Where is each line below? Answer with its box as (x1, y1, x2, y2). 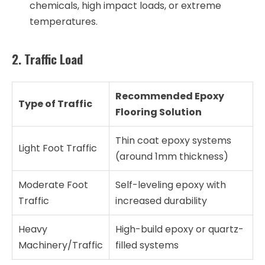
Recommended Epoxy (115, 89, 224, 104)
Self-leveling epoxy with (115, 178, 226, 192)
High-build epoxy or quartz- (115, 222, 244, 237)
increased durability (115, 194, 207, 208)
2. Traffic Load (12, 50, 83, 69)
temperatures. (30, 15, 98, 29)
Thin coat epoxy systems (115, 134, 231, 148)
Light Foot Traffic (18, 141, 97, 156)
